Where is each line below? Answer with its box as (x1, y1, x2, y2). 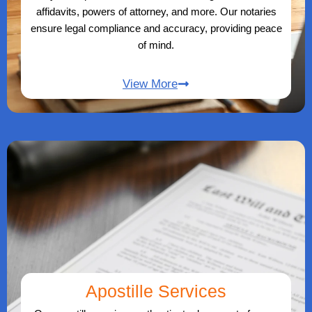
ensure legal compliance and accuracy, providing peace (30, 22, 282, 35)
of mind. (138, 39, 174, 52)
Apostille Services (86, 281, 226, 302)
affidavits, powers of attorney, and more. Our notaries (36, 6, 276, 18)
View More (123, 77, 178, 91)
